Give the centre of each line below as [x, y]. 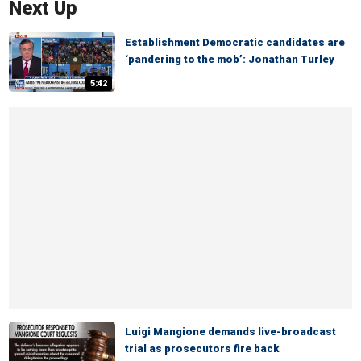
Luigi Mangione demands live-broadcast [230, 332]
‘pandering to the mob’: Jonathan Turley [230, 59]
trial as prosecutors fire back [202, 349]
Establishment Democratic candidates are [235, 42]
